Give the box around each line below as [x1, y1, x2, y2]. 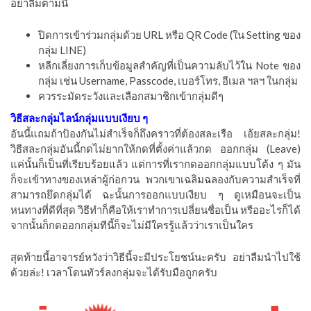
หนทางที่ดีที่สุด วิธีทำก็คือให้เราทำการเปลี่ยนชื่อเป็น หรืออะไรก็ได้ [10, 203, 301, 216]
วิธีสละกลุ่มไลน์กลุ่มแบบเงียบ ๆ [10, 111, 148, 124]
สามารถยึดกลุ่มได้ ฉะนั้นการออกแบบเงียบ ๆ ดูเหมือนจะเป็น [10, 187, 301, 201]
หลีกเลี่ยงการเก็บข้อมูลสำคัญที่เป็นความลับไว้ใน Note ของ [38, 58, 301, 72]
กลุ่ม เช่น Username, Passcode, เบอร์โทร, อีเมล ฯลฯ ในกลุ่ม [38, 74, 298, 87]
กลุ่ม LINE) [38, 43, 86, 56]
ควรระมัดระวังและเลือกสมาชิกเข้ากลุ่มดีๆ [38, 89, 224, 102]
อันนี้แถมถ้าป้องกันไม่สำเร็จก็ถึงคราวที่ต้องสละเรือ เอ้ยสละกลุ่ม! [10, 126, 301, 140]
